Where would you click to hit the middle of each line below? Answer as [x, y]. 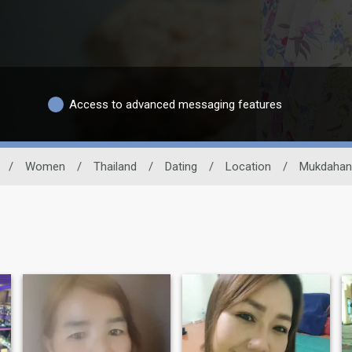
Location [248, 167]
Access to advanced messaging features [176, 104]
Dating [181, 167]
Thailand [115, 167]
